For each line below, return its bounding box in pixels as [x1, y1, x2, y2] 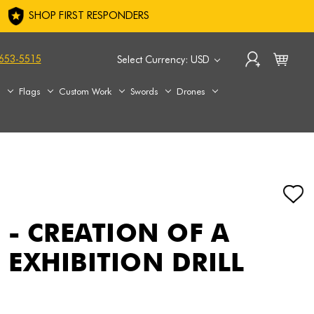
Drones [177, 85, 205, 97]
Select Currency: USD [116, 53, 212, 65]
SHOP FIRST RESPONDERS [26, 9, 149, 22]
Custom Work [59, 85, 112, 97]
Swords [130, 85, 158, 97]
